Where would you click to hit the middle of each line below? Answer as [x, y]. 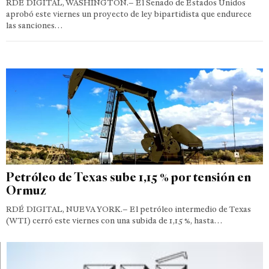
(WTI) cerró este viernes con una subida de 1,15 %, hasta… [114, 220]
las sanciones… [34, 25]
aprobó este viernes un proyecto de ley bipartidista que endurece [129, 14]
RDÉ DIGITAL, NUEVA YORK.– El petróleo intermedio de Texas [128, 209]
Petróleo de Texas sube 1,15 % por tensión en [128, 177]
